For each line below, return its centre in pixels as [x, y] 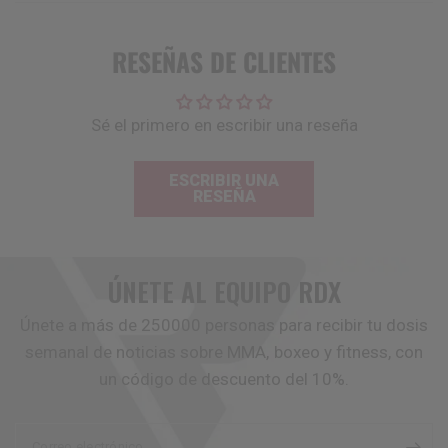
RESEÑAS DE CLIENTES [224, 62]
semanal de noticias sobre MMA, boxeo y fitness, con [224, 352]
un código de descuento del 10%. [224, 379]
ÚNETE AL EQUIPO [202, 292]
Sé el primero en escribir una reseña [224, 125]
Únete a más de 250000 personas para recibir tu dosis [224, 325]
